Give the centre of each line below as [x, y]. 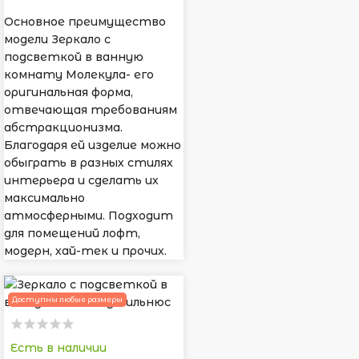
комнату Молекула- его [79, 75]
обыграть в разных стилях [89, 163]
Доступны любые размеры [67, 300]
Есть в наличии [58, 348]
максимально [44, 198]
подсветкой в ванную [74, 57]
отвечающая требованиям [91, 110]
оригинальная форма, [69, 93]
